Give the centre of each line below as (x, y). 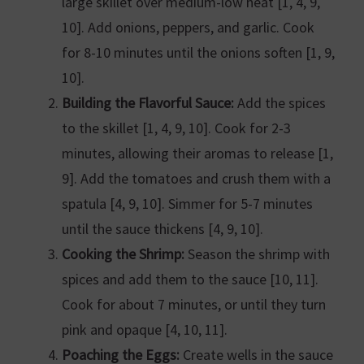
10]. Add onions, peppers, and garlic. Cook (188, 27)
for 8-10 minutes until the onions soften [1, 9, (198, 52)
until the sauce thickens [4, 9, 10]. (162, 228)
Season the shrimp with (257, 253)
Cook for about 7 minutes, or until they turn (193, 304)
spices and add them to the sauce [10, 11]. (190, 279)
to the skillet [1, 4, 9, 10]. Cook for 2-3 (176, 128)
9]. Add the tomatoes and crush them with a (196, 178)
